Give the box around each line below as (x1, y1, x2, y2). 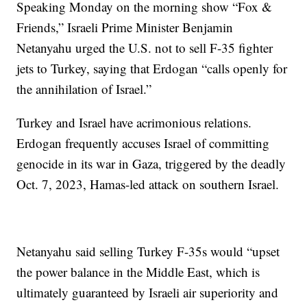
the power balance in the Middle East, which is (16, 262, 260, 280)
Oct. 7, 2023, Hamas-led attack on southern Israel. (16, 175, 280, 193)
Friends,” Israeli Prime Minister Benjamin (16, 18, 234, 36)
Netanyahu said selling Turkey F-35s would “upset (16, 242, 280, 260)
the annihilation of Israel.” (16, 79, 152, 97)
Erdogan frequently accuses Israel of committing (16, 134, 270, 151)
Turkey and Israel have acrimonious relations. (16, 113, 252, 131)
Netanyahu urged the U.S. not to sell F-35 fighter (16, 38, 273, 56)
